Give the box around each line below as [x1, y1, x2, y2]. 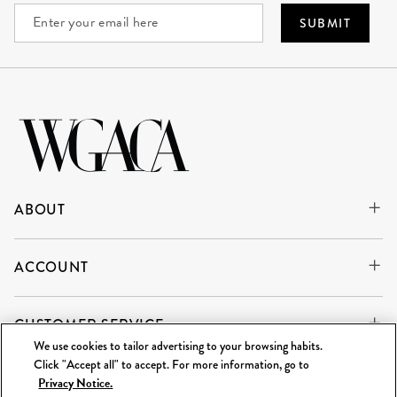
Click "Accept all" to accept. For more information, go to [34, 355, 310, 373]
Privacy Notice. [38, 374, 113, 393]
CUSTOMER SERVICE [14, 315, 164, 335]
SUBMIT [299, 14, 351, 32]
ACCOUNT [14, 257, 89, 277]
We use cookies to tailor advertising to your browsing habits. [34, 337, 323, 354]
